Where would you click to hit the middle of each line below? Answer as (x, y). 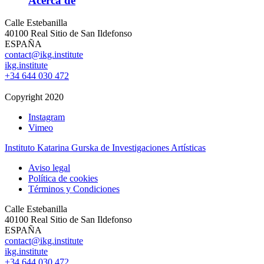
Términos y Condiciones (74, 189)
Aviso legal (49, 168)
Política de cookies (63, 179)
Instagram (47, 117)
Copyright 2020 (34, 97)
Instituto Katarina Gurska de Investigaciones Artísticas (105, 148)
